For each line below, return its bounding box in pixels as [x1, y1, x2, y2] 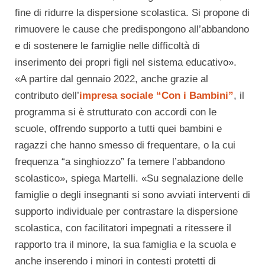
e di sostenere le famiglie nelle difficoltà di [15, 40, 200, 51]
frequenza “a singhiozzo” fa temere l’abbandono [15, 156, 225, 167]
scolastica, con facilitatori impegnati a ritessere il [15, 222, 231, 234]
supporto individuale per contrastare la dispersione [15, 205, 238, 217]
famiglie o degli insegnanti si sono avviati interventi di [15, 189, 250, 201]
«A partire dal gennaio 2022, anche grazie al [15, 73, 208, 85]
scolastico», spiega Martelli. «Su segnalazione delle [15, 172, 243, 184]
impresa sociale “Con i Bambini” [79, 89, 234, 101]
